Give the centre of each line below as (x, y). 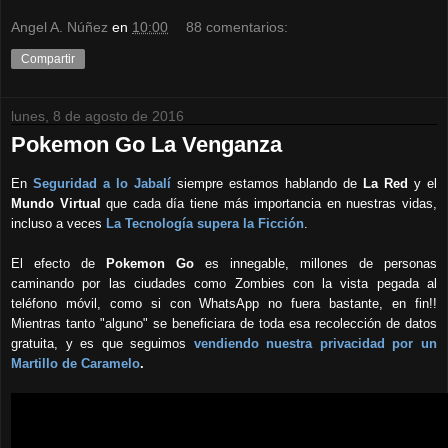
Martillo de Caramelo (75, 364)
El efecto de (58, 264)
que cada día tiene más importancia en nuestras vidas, (272, 204)
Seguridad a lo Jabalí (102, 184)
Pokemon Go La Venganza (146, 144)
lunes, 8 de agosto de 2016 (97, 115)
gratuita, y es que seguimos (102, 344)
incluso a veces (56, 224)
